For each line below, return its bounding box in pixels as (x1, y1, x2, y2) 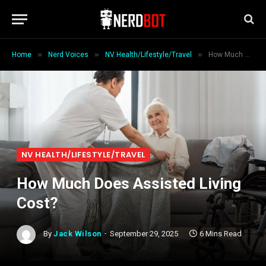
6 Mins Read (199, 229, 242, 239)
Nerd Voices (48, 50, 88, 59)
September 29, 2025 (109, 229, 178, 239)
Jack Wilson (53, 229, 102, 239)
